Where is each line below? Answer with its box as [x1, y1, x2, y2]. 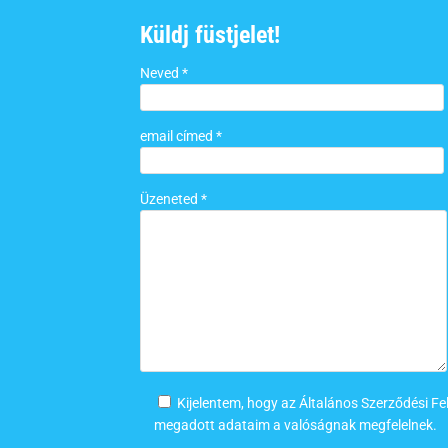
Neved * [140, 65, 189, 82]
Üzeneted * [140, 191, 208, 208]
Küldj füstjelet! [140, 21, 281, 50]
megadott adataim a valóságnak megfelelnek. [154, 417, 438, 434]
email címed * [140, 128, 223, 145]
